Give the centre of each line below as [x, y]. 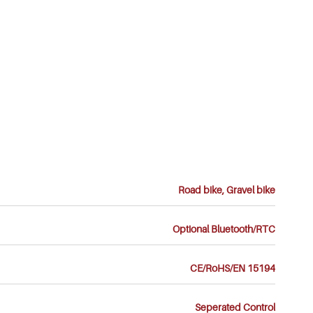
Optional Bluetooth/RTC [224, 229]
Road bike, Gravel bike [227, 190]
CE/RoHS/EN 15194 [233, 268]
